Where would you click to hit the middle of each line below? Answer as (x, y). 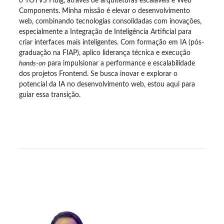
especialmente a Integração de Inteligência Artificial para (105, 32)
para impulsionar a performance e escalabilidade (120, 63)
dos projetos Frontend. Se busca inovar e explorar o (98, 74)
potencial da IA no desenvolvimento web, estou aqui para (107, 84)
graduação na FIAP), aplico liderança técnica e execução (105, 53)
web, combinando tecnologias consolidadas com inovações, (110, 21)
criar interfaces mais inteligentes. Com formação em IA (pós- (111, 42)
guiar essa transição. (50, 95)
